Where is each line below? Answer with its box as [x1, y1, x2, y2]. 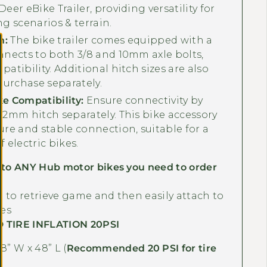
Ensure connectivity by [83, 94, 203, 106]
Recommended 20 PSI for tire [66, 242, 217, 254]
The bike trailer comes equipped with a [8, 34, 213, 46]
